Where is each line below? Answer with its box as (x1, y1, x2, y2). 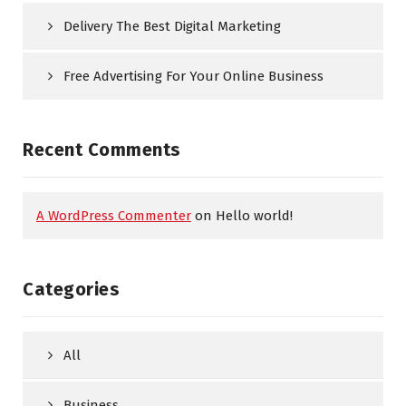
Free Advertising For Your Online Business (63, 68, 324, 84)
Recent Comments (23, 139, 181, 160)
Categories (23, 278, 120, 300)
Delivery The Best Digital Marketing (63, 18, 281, 34)
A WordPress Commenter (36, 208, 191, 224)
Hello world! (216, 208, 293, 224)
